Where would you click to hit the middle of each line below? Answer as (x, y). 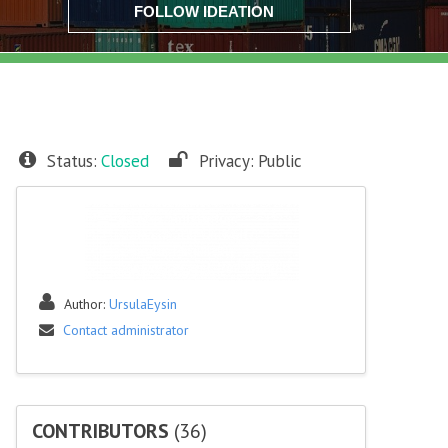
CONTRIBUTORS (103, 431)
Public (280, 161)
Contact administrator (126, 330)
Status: (72, 161)
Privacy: (226, 161)
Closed (125, 161)
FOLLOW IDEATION (204, 11)
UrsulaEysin (143, 304)
